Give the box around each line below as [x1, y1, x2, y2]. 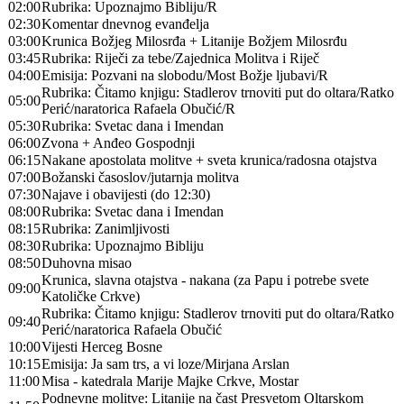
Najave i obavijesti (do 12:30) [41, 187, 210, 202]
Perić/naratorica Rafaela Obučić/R [41, 101, 235, 116]
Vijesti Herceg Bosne [41, 339, 162, 354]
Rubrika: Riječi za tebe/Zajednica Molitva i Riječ [41, 50, 319, 66]
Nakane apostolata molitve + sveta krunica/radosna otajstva [41, 152, 377, 168]
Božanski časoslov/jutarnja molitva [41, 170, 239, 185]
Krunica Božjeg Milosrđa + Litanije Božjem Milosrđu [41, 33, 347, 49]
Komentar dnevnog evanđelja [41, 16, 209, 32]
